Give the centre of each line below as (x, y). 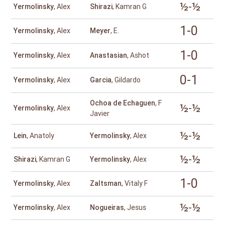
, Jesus (135, 208)
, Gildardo (126, 80)
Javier (100, 114)
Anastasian (109, 55)
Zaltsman (106, 184)
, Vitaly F (135, 184)
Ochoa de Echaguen (123, 103)
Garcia (101, 80)
